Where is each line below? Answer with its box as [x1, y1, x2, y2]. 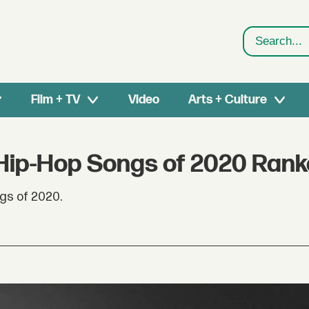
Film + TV [31, 92, 81, 107]
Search [243, 42, 284, 58]
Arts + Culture [188, 92, 267, 107]
